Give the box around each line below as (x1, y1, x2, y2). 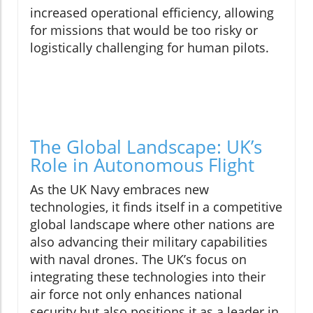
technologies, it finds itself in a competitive (30, 198, 282, 215)
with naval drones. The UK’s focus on (30, 250, 247, 268)
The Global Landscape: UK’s (30, 133, 262, 159)
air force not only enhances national (30, 285, 242, 303)
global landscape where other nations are (30, 215, 275, 233)
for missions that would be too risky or (30, 21, 258, 38)
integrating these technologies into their (30, 268, 265, 285)
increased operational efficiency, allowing (30, 3, 274, 21)
